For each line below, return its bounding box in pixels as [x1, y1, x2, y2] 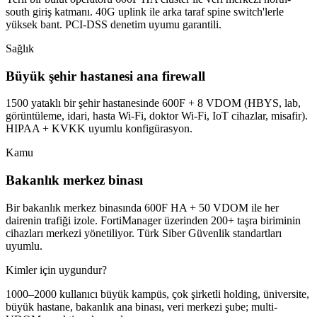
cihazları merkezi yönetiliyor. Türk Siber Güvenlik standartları [6, 226, 282, 239]
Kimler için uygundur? [6, 263, 107, 276]
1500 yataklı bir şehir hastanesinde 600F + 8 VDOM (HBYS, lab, [6, 97, 301, 110]
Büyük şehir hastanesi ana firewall [6, 68, 205, 83]
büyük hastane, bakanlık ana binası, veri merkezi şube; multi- [6, 300, 277, 313]
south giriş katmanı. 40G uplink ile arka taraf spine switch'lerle [6, 6, 284, 18]
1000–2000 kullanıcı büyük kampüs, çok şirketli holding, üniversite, [6, 287, 309, 300]
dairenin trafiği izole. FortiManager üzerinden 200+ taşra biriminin [6, 214, 301, 226]
